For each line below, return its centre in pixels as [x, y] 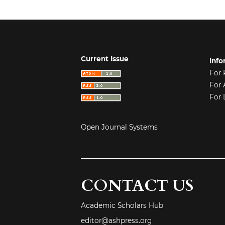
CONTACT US [137, 186]
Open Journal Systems [120, 127]
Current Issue [105, 59]
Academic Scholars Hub [122, 205]
